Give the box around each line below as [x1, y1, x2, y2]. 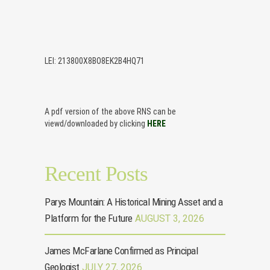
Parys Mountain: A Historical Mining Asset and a [45, 196, 223, 209]
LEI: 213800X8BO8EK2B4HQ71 [45, 56, 145, 66]
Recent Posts [45, 162, 148, 186]
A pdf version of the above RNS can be [45, 107, 176, 117]
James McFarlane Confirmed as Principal [45, 245, 198, 257]
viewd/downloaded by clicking [45, 119, 147, 129]
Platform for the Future [45, 212, 133, 225]
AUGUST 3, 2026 [134, 213, 204, 225]
